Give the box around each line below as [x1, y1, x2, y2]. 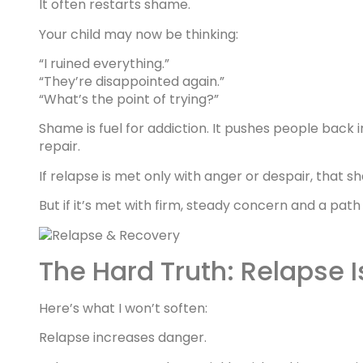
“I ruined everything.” [39, 54, 169, 74]
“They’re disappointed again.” [39, 72, 224, 92]
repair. [39, 137, 80, 156]
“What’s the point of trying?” [39, 90, 219, 109]
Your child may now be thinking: [39, 24, 238, 44]
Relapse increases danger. [39, 328, 207, 348]
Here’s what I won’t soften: [39, 298, 207, 318]
